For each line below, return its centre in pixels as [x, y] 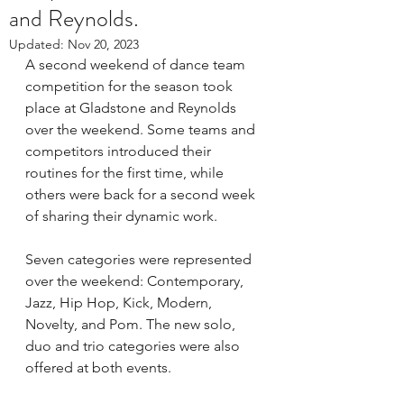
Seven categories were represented [140, 259]
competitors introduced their [120, 151]
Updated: [38, 44]
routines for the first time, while [126, 173]
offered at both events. [98, 367]
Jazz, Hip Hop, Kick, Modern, [120, 303]
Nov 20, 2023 [103, 44]
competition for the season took [131, 86]
